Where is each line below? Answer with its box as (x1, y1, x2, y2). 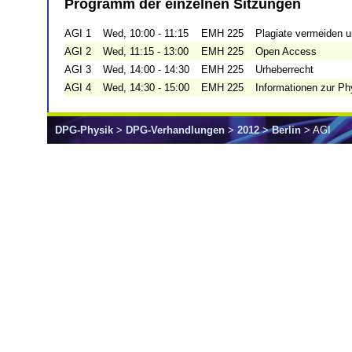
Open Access (255, 46, 317, 58)
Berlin (272, 124, 301, 137)
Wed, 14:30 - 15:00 (103, 82, 189, 94)
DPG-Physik (55, 124, 113, 137)
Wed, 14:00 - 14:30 (103, 64, 189, 76)
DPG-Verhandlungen (126, 124, 225, 137)
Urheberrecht (255, 64, 313, 76)
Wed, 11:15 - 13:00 (103, 46, 189, 58)
